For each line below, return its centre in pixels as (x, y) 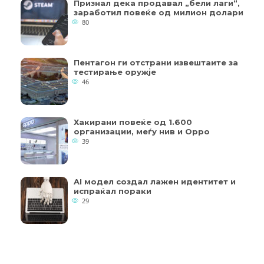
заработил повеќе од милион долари (159, 13)
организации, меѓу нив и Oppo (142, 132)
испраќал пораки (113, 191)
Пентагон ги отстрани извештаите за (156, 63)
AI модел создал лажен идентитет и (155, 182)
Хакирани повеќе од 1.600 (133, 122)
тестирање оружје (115, 72)
